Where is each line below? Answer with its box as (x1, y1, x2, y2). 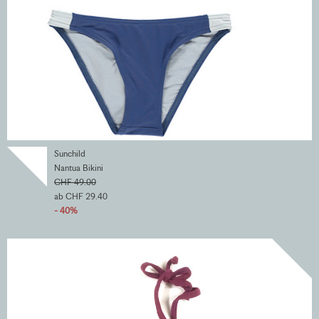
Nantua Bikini (54, 162, 103, 173)
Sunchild (54, 147, 85, 159)
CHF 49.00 (54, 176, 96, 187)
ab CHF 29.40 (54, 190, 108, 202)
